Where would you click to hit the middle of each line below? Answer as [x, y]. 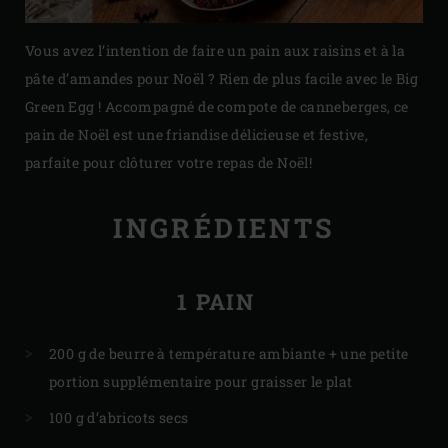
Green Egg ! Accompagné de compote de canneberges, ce [217, 107]
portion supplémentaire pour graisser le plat [201, 382]
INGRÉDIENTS [224, 227]
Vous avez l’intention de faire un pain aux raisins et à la [215, 51]
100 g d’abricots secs [119, 418]
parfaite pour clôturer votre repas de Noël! [169, 163]
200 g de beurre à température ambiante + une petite [229, 354]
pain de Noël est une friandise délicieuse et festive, [197, 135]
